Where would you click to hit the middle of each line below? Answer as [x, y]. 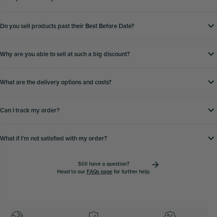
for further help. [131, 172]
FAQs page [99, 172]
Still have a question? [104, 164]
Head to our [72, 172]
